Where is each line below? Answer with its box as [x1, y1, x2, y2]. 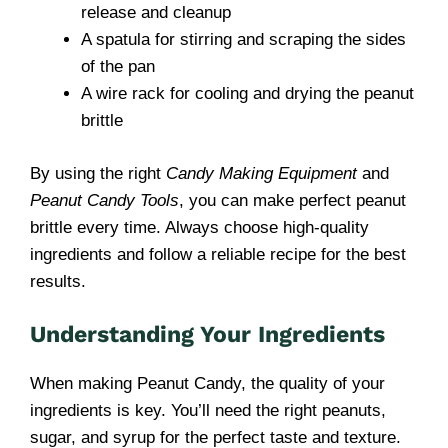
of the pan [81, 57, 155, 76]
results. [30, 271, 86, 291]
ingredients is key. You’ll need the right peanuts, [30, 401, 386, 420]
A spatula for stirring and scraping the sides [81, 30, 406, 49]
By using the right [30, 163, 166, 183]
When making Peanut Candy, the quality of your [30, 374, 385, 393]
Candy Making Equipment [166, 163, 357, 183]
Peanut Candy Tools [30, 190, 179, 210]
